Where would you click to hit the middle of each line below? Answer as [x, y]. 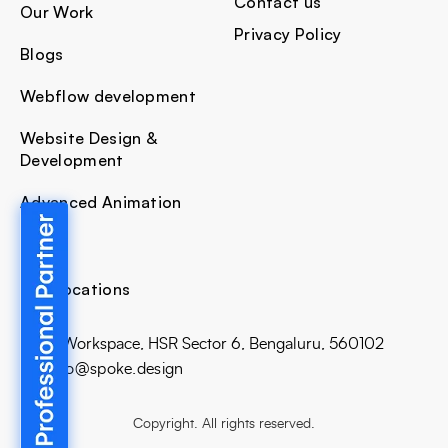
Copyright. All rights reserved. [224, 424]
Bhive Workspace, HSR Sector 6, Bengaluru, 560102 [202, 344]
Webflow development [108, 96]
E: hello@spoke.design [102, 369]
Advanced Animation [101, 202]
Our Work [57, 12]
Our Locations [75, 289]
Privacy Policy [288, 34]
